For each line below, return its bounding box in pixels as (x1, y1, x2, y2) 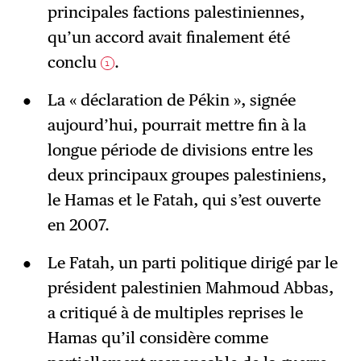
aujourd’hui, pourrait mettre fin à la (47, 115, 306, 135)
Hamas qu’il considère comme (47, 328, 268, 348)
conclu (47, 52, 101, 73)
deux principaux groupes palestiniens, (47, 165, 326, 185)
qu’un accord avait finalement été (47, 27, 290, 48)
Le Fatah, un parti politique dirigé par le (47, 253, 338, 273)
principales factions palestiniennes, (47, 2, 305, 23)
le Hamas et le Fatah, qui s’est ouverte (47, 190, 321, 210)
